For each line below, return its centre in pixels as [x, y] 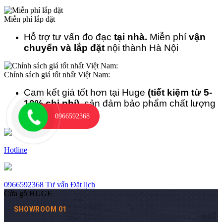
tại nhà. [131, 37]
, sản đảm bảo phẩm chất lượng [147, 104]
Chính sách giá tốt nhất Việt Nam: [57, 75]
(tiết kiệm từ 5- [180, 93]
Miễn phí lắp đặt [29, 19]
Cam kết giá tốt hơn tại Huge [86, 93]
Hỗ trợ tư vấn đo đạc [69, 37]
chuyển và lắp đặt [64, 48]
